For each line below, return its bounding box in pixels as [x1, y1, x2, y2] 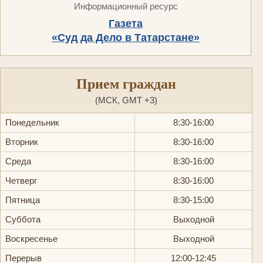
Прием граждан [76, 72, 176, 93]
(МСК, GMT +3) [95, 95, 157, 105]
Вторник [5, 136, 38, 147]
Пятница [5, 194, 40, 205]
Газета [109, 17, 143, 29]
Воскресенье [5, 233, 58, 244]
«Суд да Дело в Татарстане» [52, 31, 200, 43]
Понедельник [5, 117, 59, 127]
